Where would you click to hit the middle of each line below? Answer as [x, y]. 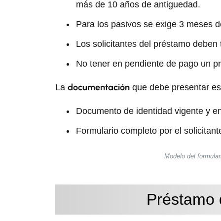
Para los [93, 24]
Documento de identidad [125, 111]
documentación [99, 87]
